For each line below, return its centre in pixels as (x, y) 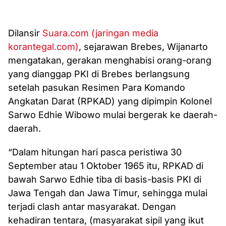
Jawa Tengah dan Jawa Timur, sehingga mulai (108, 193)
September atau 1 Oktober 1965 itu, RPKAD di (106, 166)
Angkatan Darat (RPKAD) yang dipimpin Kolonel (110, 101)
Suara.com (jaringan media (100, 33)
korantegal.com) (43, 47)
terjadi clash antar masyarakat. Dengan (92, 207)
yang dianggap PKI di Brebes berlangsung (99, 74)
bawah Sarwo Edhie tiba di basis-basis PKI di (105, 180)
